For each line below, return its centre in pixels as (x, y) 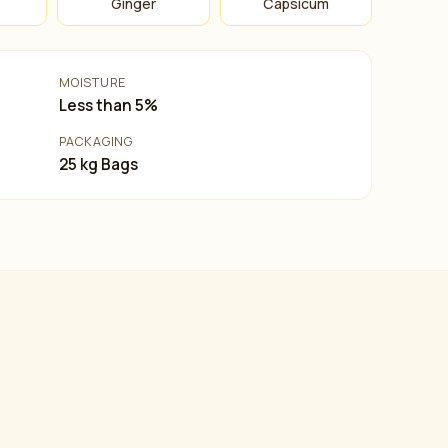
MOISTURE (93, 82)
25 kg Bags (99, 164)
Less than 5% (109, 105)
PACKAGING (96, 141)
